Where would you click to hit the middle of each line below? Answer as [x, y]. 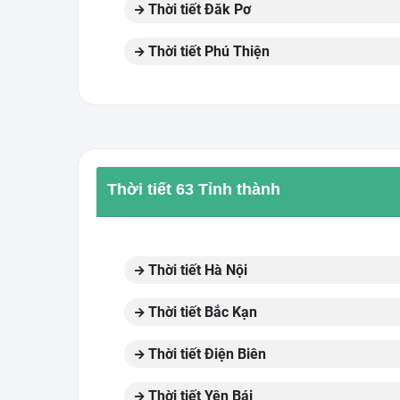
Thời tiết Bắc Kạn [201, 312]
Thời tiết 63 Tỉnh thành [194, 189]
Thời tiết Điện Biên [205, 354]
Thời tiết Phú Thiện [207, 51]
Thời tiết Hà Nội [196, 270]
